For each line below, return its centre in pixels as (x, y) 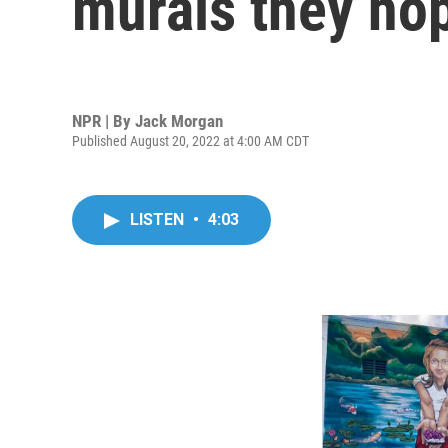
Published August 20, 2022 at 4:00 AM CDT (190, 140)
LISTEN (159, 219)
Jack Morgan (179, 120)
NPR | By (103, 120)
